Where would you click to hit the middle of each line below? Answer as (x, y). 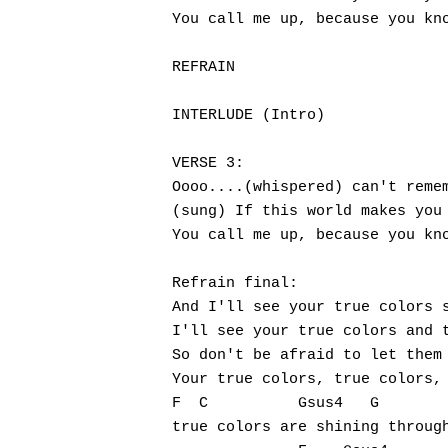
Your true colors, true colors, (307, 379)
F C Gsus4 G (275, 403)
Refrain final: (235, 283)
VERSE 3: (208, 163)
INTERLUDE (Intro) (248, 115)
